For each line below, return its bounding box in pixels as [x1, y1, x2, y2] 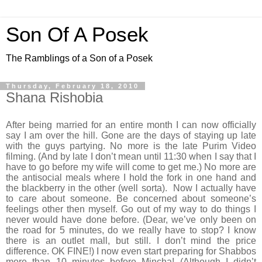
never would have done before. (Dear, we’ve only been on [6, 214, 256, 225]
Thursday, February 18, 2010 [6, 82, 139, 89]
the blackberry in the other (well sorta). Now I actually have [6, 182, 256, 193]
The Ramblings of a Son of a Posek [6, 53, 153, 63]
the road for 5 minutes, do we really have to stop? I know [6, 225, 256, 235]
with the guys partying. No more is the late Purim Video [6, 140, 256, 151]
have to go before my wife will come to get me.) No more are [6, 161, 256, 172]
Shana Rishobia [6, 89, 103, 105]
